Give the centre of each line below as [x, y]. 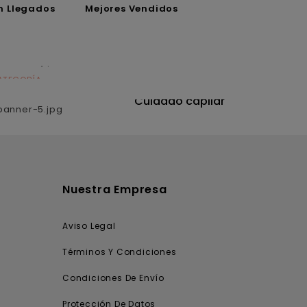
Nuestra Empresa [115, 189]
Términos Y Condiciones [120, 251]
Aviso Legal [89, 225]
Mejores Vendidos [132, 8]
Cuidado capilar [179, 101]
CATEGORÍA [179, 84]
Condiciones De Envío [113, 278]
